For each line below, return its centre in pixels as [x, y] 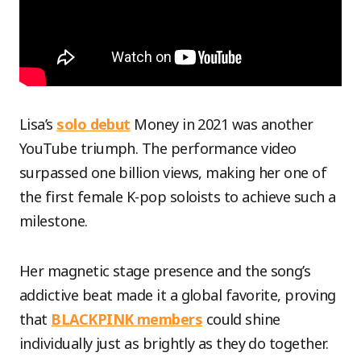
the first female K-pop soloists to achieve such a [178, 197]
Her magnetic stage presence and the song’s [165, 271]
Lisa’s [38, 124]
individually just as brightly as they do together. [174, 343]
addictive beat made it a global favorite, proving [178, 295]
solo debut [93, 124]
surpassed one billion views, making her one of [173, 172]
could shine [241, 319]
